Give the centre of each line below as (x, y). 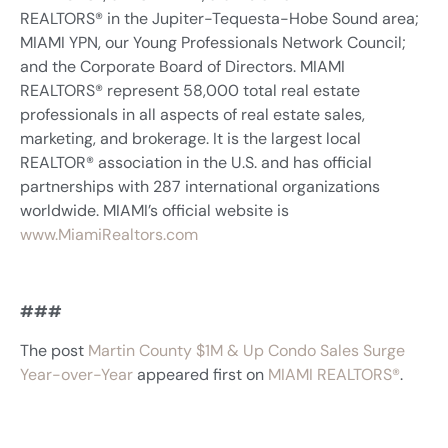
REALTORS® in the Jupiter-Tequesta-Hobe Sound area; (219, 19)
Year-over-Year (76, 374)
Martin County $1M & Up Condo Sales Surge (246, 350)
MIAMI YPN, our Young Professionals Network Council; (213, 43)
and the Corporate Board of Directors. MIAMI (182, 67)
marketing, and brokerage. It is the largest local (190, 139)
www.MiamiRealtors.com (109, 235)
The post (54, 350)
